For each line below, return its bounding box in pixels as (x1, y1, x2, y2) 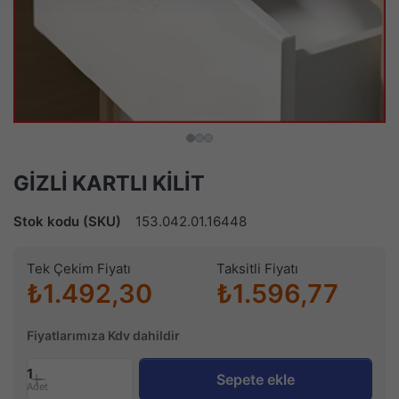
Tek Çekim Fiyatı (27, 260, 131, 278)
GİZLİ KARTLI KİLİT (13, 170, 205, 197)
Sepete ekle (216, 370, 296, 389)
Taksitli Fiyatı (216, 260, 298, 278)
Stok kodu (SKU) (13, 213, 121, 231)
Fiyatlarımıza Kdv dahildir (27, 328, 180, 344)
